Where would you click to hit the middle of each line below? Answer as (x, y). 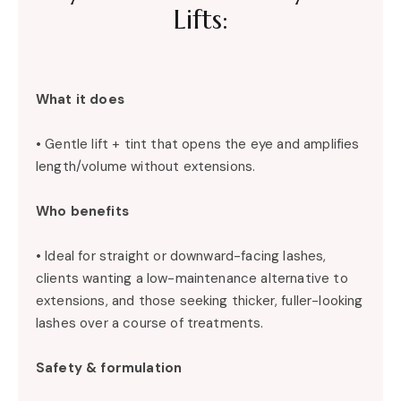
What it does (80, 99)
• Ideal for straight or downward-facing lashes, (181, 256)
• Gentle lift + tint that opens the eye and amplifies (198, 144)
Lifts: (200, 19)
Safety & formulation (109, 367)
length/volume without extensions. (146, 166)
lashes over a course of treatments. (150, 323)
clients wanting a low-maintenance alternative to (192, 278)
